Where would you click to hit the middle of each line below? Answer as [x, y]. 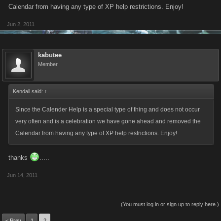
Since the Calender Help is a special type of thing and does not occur [108, 110]
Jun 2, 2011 [21, 24]
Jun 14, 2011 [22, 175]
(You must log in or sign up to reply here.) [170, 204]
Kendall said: [29, 91]
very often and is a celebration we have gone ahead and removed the [108, 121]
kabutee [50, 55]
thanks [19, 158]
